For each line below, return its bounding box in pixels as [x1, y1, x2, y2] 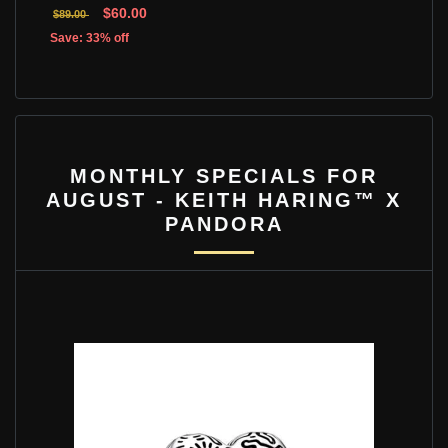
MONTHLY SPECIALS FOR [70, 164, 378, 187]
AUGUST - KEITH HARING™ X [46, 188, 402, 211]
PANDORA [164, 212, 284, 235]
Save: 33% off [50, 30, 129, 45]
